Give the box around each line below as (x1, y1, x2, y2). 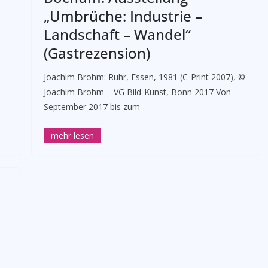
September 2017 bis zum (43, 101, 140, 112)
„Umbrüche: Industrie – (43, 6, 202, 26)
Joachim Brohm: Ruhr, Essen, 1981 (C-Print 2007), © (43, 71, 245, 83)
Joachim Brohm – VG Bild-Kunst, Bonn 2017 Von (43, 86, 231, 98)
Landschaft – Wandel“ (43, 25, 191, 44)
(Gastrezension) (43, 43, 150, 63)
